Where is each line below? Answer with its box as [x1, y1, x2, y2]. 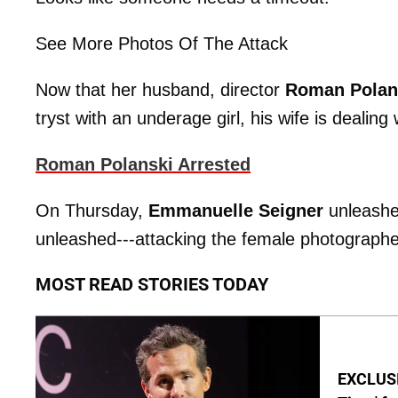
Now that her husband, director [36, 80, 285, 99]
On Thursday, [36, 201, 143, 220]
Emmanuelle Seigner [143, 201, 329, 220]
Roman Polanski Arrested [36, 155, 251, 174]
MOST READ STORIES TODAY [36, 274, 268, 295]
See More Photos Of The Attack [36, 34, 288, 53]
